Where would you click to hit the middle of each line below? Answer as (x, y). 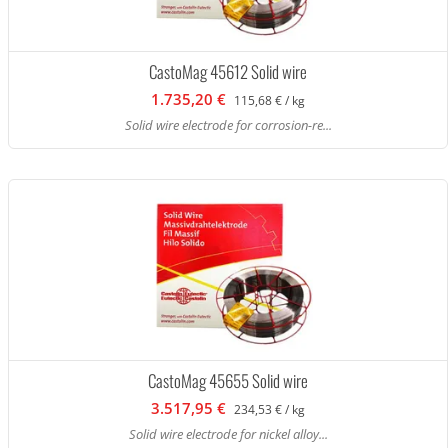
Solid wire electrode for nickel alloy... (228, 434)
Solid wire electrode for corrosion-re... (228, 125)
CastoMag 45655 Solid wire (228, 380)
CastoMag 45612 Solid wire (228, 71)
